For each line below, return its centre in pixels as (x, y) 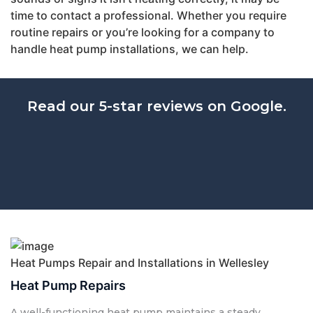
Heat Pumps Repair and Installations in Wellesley (140, 262)
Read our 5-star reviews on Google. (156, 106)
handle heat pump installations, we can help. (130, 49)
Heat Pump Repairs (68, 285)
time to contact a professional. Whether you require (148, 15)
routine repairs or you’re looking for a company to (143, 32)
